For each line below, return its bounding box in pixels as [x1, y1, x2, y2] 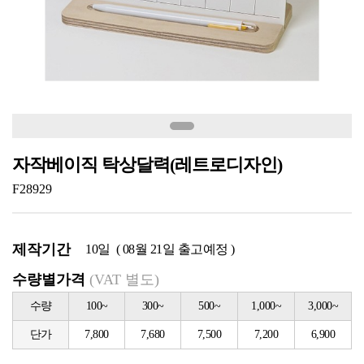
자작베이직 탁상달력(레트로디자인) [12, 154, 282, 175]
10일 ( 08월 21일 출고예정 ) [85, 242, 235, 256]
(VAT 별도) [89, 271, 159, 288]
